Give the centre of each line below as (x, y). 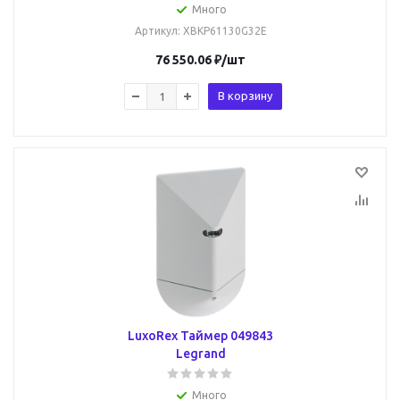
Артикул (156, 31)
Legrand (200, 354)
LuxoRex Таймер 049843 (200, 336)
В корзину (245, 96)
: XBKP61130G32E (222, 31)
